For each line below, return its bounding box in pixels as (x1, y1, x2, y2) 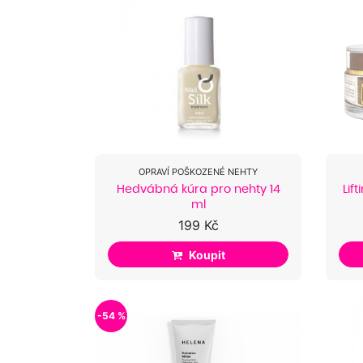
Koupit (189, 247, 225, 262)
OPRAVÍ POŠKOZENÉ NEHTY (139, 165, 258, 177)
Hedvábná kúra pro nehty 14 (116, 181, 280, 195)
